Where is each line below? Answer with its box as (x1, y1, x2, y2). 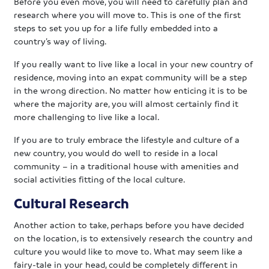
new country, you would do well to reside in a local (14, 147, 219, 158)
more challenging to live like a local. (14, 110, 160, 122)
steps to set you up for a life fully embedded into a (14, 22, 219, 33)
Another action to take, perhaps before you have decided (14, 219, 244, 230)
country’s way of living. (14, 35, 107, 46)
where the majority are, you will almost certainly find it (14, 97, 239, 109)
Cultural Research (14, 194, 130, 212)
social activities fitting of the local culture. (14, 173, 186, 184)
